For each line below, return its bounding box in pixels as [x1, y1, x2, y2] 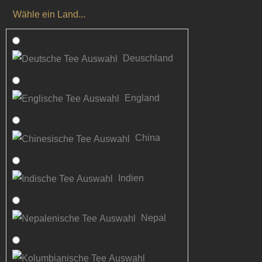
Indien [118, 173, 144, 183]
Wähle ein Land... [13, 9, 85, 20]
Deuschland [123, 53, 173, 63]
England [125, 93, 160, 104]
